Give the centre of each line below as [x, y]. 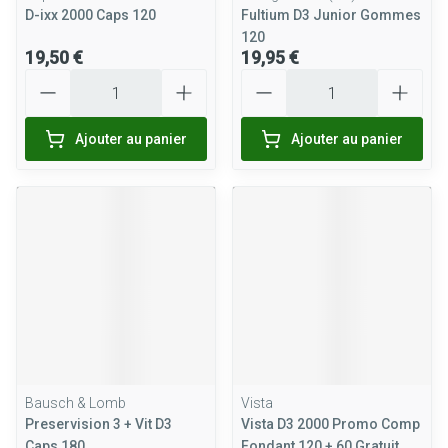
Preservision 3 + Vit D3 [98, 424]
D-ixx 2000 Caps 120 [90, 15]
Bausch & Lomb [75, 403]
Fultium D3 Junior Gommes [331, 15]
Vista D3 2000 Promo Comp [330, 424]
